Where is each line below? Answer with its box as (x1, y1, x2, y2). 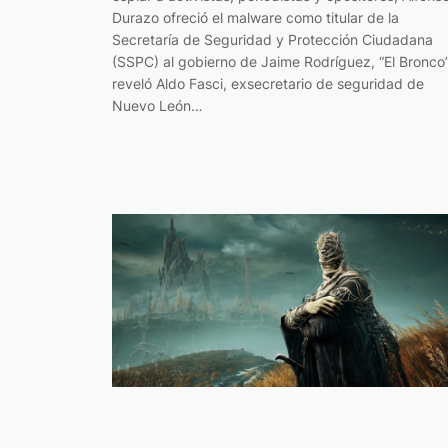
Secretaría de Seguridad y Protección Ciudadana (112, 31, 433, 49)
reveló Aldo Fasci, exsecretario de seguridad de (112, 75, 424, 93)
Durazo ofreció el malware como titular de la (112, 9, 399, 27)
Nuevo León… (112, 97, 203, 115)
